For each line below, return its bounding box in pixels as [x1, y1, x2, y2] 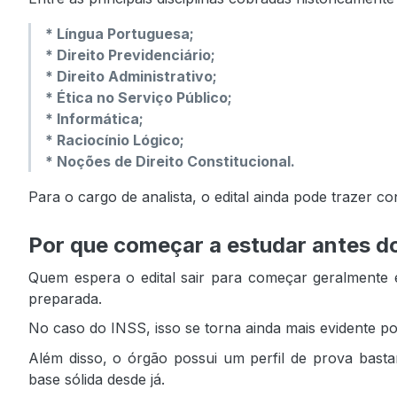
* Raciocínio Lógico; [45, 131, 184, 150]
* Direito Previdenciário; [45, 46, 215, 65]
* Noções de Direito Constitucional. [45, 152, 295, 171]
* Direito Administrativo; [45, 67, 217, 86]
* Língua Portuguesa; [45, 25, 194, 43]
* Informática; [45, 110, 144, 128]
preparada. [28, 289, 102, 307]
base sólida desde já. [28, 370, 165, 388]
